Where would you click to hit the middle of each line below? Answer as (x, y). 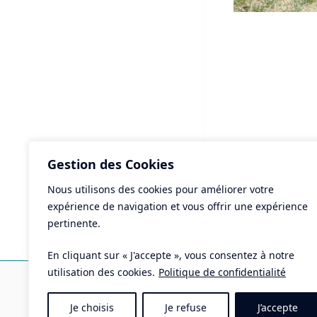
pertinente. (74, 223)
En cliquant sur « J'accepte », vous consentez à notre (171, 255)
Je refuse (186, 307)
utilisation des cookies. (101, 272)
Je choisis (92, 307)
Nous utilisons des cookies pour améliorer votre (161, 189)
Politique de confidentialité (222, 272)
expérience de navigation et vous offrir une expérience (178, 206)
